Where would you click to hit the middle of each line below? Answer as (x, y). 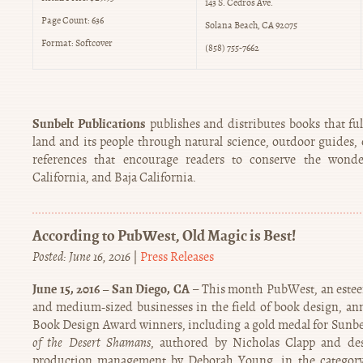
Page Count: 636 (73, 20)
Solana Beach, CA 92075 (251, 25)
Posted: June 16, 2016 (81, 257)
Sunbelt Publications (89, 123)
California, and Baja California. (114, 177)
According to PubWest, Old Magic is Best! (164, 235)
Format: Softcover (77, 43)
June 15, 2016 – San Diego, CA (111, 289)
